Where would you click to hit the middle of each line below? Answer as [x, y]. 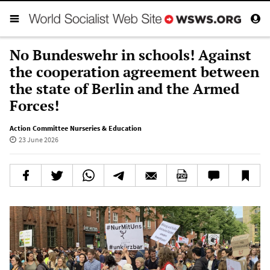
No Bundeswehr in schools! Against [130, 55]
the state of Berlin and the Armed [124, 88]
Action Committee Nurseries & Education [76, 128]
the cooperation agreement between [134, 71]
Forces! [34, 105]
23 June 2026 [38, 139]
